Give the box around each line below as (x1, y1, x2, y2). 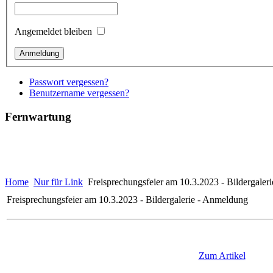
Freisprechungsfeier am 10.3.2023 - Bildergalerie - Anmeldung (7, 194, 248, 205)
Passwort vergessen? (29, 77, 108, 88)
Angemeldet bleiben (15, 26, 92, 37)
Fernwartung (5, 110, 71, 124)
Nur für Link (34, 176, 83, 187)
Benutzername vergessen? (29, 88, 129, 99)
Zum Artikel (198, 250, 246, 261)
